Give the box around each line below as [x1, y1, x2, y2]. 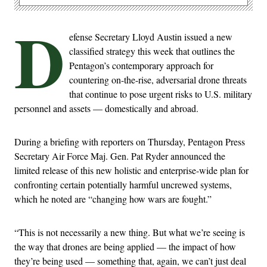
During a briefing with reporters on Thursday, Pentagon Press [14, 135, 245, 148]
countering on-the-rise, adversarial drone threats [69, 73, 247, 86]
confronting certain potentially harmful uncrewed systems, [14, 178, 232, 191]
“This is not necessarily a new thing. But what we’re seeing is [14, 225, 245, 238]
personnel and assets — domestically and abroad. [14, 101, 198, 114]
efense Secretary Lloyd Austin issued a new [69, 30, 232, 43]
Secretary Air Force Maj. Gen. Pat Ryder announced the [14, 149, 225, 162]
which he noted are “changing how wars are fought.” [14, 192, 215, 205]
